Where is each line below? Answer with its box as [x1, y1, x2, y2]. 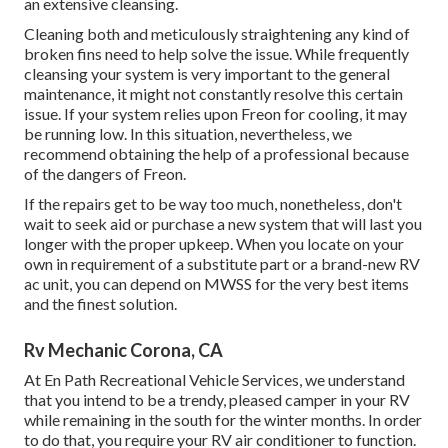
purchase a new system [152, 214, 308, 234]
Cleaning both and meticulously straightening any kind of [24, 24, 410, 44]
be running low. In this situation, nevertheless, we [24, 124, 352, 144]
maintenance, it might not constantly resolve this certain [24, 84, 403, 104]
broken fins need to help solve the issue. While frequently [24, 44, 409, 64]
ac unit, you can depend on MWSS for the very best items [24, 274, 409, 294]
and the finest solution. [24, 294, 177, 314]
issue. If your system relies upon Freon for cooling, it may [24, 104, 407, 124]
